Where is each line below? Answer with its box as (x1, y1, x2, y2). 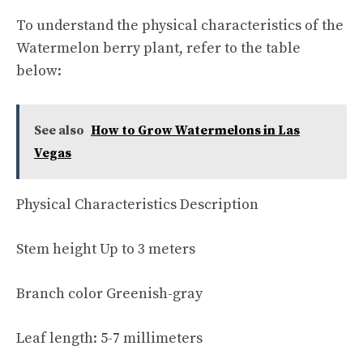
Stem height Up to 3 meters (16, 239, 195, 258)
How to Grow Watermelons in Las (91, 122, 300, 139)
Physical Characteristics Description (16, 194, 258, 214)
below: (16, 61, 62, 80)
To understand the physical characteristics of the (16, 15, 344, 35)
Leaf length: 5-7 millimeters (16, 328, 203, 348)
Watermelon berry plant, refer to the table (16, 38, 301, 58)
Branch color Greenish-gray (16, 284, 203, 303)
